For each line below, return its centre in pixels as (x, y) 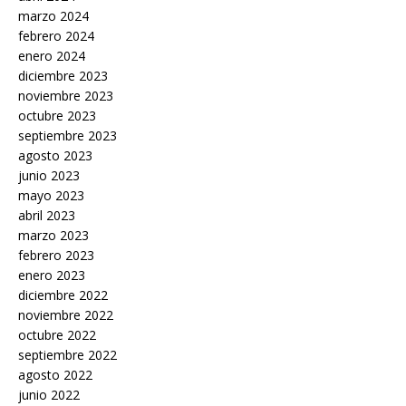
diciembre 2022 (63, 295)
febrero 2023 (56, 255)
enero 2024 (52, 55)
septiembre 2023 (68, 135)
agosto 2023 (55, 155)
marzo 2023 (53, 235)
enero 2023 (52, 275)
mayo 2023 (51, 195)
